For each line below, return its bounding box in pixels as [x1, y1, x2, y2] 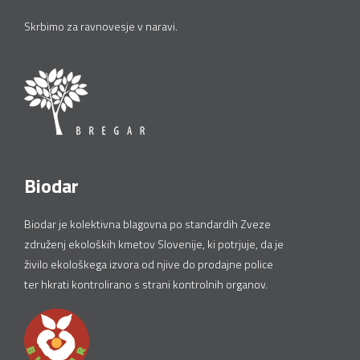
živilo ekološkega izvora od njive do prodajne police [24, 256, 273, 272]
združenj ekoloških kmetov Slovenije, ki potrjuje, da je [24, 235, 284, 252]
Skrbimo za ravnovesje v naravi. [24, 18, 178, 35]
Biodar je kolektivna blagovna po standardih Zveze [24, 215, 271, 232]
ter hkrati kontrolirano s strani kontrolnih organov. [24, 276, 268, 292]
